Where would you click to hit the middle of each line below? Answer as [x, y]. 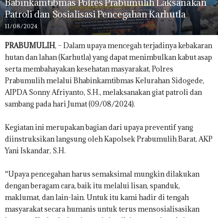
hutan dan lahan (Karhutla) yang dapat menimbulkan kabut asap [109, 57]
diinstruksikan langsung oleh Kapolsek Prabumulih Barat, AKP [109, 139]
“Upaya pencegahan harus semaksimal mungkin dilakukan [102, 174]
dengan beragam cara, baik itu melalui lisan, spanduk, [92, 186]
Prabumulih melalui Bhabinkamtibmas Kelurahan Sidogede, [105, 81]
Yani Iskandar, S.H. [35, 151]
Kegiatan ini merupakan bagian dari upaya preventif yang [99, 127]
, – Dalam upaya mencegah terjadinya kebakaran [134, 46]
